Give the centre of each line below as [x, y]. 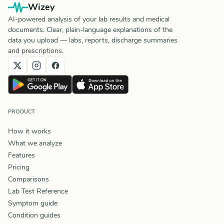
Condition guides [34, 215]
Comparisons [28, 179]
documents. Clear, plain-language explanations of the [90, 29]
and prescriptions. [36, 50]
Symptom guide [33, 203]
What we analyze [35, 143]
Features [21, 155]
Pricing [19, 167]
